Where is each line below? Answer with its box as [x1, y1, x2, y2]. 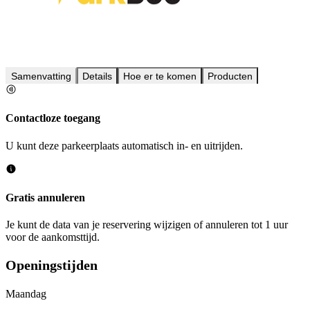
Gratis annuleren [6, 191, 85, 203]
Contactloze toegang [6, 112, 100, 125]
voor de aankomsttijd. [6, 231, 100, 244]
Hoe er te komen [123, 71, 197, 82]
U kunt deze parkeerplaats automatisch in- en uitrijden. [6, 139, 243, 152]
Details [82, 71, 112, 82]
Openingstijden [6, 257, 98, 273]
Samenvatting [11, 71, 71, 82]
